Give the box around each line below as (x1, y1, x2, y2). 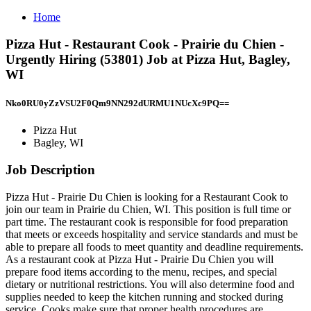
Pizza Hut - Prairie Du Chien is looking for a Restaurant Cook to (6, 190, 288, 203)
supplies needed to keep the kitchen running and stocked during (6, 290, 283, 303)
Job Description (6, 162, 95, 177)
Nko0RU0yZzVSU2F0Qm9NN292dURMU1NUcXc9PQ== (6, 97, 229, 108)
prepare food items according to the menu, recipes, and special (6, 265, 277, 278)
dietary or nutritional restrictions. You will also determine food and (6, 278, 294, 290)
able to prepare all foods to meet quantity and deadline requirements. (6, 240, 303, 253)
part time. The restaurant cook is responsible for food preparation (6, 215, 288, 228)
